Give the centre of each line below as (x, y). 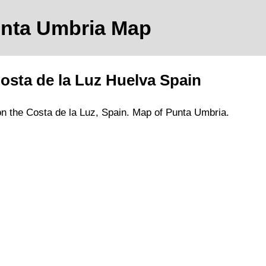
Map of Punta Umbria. (181, 113)
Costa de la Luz (61, 113)
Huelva (131, 80)
